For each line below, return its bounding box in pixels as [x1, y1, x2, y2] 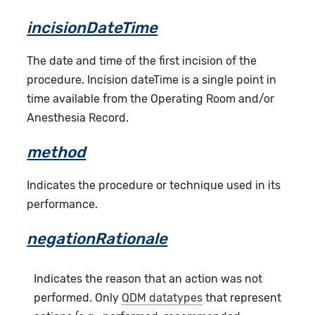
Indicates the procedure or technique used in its [27, 178, 281, 192]
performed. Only [34, 290, 122, 304]
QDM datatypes [122, 290, 203, 304]
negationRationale [27, 229, 168, 248]
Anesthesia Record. [27, 110, 129, 124]
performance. [27, 197, 98, 211]
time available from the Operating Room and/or [27, 91, 275, 105]
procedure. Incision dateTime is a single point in [27, 72, 277, 86]
